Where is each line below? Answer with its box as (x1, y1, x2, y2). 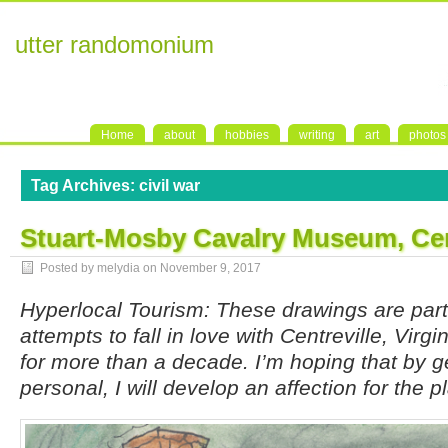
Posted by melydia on (40, 261, 160, 275)
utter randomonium (15, 31, 214, 58)
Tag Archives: (31, 177, 139, 194)
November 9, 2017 (160, 261, 261, 275)
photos (409, 128, 446, 142)
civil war (139, 177, 200, 194)
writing (299, 128, 335, 142)
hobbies (225, 128, 269, 142)
